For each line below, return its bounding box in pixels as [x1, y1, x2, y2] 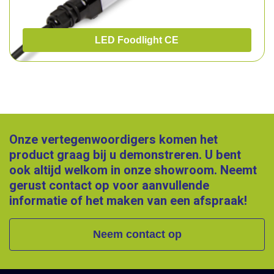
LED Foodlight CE [95, 35, 179, 45]
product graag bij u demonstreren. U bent [9, 146, 241, 164]
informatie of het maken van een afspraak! [9, 192, 247, 210]
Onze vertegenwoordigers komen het [9, 131, 218, 149]
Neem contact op [92, 228, 182, 240]
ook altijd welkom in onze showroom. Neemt [9, 161, 257, 179]
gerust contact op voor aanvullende [9, 177, 209, 194]
